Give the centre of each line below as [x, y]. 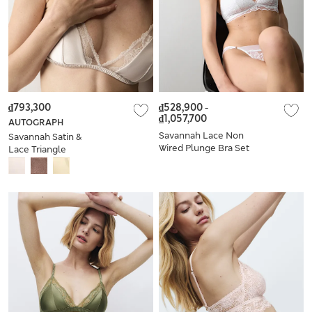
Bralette [26, 162]
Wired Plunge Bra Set [204, 148]
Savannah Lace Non [201, 135]
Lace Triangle [37, 149]
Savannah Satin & [45, 136]
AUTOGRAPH [36, 122]
